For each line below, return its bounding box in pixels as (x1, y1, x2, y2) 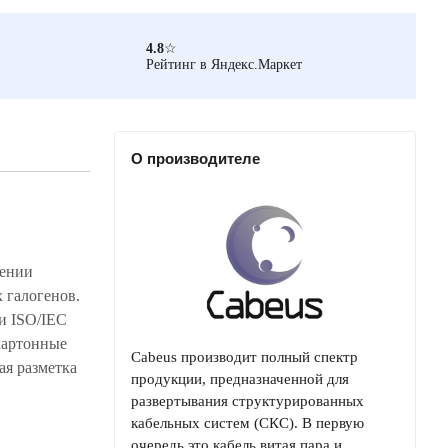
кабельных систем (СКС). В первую (131, 415, 364, 431)
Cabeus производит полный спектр (131, 349, 358, 365)
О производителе (131, 150, 260, 167)
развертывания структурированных (131, 393, 364, 409)
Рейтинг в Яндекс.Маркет (146, 56, 302, 72)
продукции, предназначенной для (131, 371, 349, 387)
